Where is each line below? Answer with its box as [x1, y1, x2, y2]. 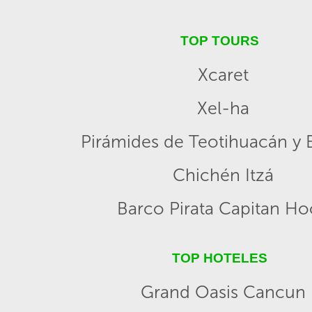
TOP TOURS [180, 33, 259, 48]
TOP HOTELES [171, 251, 267, 265]
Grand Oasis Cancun [140, 281, 306, 303]
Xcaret [197, 64, 249, 86]
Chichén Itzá [172, 164, 274, 186]
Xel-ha [196, 97, 249, 119]
